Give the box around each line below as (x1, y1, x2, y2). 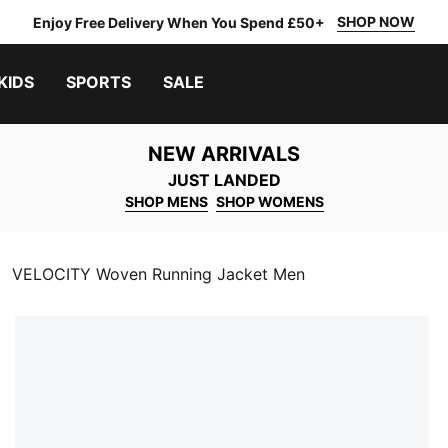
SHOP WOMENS (215, 193, 324, 210)
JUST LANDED (167, 170, 281, 190)
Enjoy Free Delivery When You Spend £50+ (33, 13, 325, 31)
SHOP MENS (124, 193, 208, 210)
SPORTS (66, 72, 131, 92)
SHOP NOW (337, 13, 415, 30)
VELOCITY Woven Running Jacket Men (12, 264, 305, 284)
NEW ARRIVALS (148, 142, 300, 166)
